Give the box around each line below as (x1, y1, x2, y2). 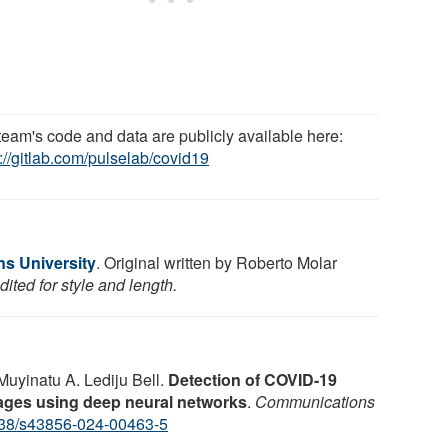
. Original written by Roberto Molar (96, 250, 337, 274)
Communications (255, 389, 375, 413)
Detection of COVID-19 (168, 367, 337, 391)
